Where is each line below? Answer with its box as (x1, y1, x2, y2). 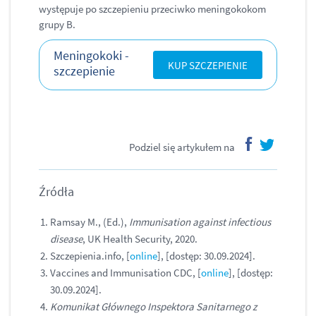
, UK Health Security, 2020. (83, 232, 197, 246)
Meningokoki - (54, 47, 129, 63)
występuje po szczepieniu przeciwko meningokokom (39, 2, 266, 16)
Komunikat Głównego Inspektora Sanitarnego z (50, 300, 257, 314)
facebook (238, 152, 279, 166)
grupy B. (39, 18, 75, 32)
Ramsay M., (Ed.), (50, 215, 129, 229)
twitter (260, 155, 289, 169)
